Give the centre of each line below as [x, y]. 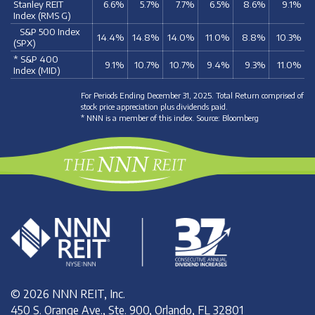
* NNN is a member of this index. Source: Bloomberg [170, 118]
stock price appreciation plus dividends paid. [155, 107]
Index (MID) [37, 70]
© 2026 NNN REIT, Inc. [68, 294]
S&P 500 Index [46, 31]
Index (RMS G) [42, 15]
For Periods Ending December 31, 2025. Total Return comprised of [193, 95]
